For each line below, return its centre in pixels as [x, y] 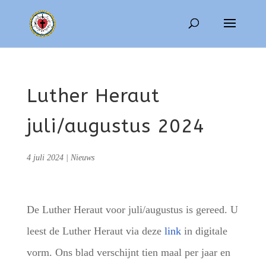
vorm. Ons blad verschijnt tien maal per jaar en [128, 252]
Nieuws [82, 158]
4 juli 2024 [45, 158]
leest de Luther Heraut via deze [95, 231]
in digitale [204, 231]
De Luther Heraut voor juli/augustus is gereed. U [132, 210]
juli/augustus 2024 [115, 126]
